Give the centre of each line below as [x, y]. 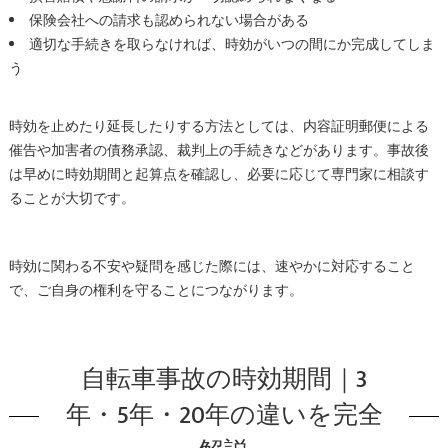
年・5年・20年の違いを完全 [224, 415]
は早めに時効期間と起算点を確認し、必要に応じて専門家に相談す [218, 174]
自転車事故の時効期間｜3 [224, 379]
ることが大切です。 [71, 198]
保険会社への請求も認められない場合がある [168, 20]
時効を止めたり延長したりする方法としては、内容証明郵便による [218, 126]
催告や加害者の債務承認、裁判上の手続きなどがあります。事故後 [218, 150]
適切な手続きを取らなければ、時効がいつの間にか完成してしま [231, 44]
